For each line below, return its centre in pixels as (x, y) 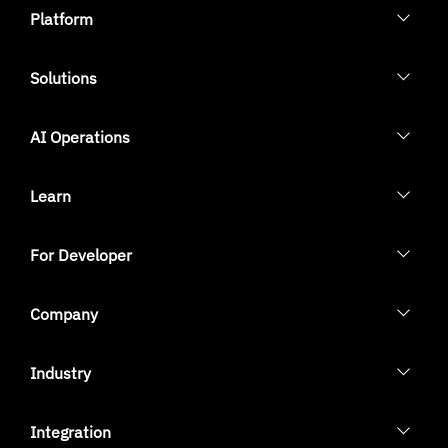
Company (64, 313)
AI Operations (80, 136)
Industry (60, 372)
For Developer (81, 254)
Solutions (63, 77)
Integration (70, 431)
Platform (61, 18)
